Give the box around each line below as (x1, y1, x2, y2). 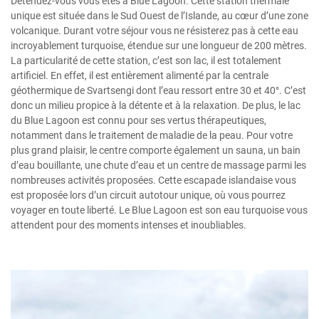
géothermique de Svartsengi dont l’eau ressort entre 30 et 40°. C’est (11, 84, 306, 96)
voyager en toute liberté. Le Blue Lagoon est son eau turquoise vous (11, 204, 308, 216)
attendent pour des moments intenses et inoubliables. (11, 219, 246, 231)
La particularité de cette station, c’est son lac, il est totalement (11, 54, 281, 66)
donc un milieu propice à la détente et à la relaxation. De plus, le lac (11, 99, 300, 111)
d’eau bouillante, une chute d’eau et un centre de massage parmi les (11, 159, 306, 171)
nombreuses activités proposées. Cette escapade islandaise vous (11, 174, 296, 186)
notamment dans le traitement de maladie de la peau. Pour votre (11, 129, 293, 141)
